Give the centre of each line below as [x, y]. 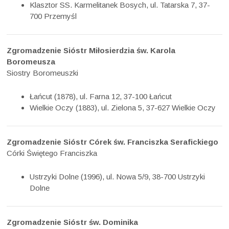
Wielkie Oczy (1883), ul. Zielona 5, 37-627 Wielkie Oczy [123, 108]
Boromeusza [31, 61]
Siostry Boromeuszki [43, 73]
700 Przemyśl [53, 16]
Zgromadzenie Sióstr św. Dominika [73, 222]
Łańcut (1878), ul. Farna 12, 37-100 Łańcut [101, 97]
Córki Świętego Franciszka [52, 153]
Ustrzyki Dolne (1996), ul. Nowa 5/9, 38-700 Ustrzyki [118, 177]
